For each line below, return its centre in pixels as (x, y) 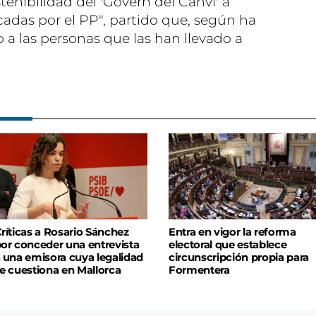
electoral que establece (228, 245)
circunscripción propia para (239, 258)
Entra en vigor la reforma (232, 232)
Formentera (199, 271)
